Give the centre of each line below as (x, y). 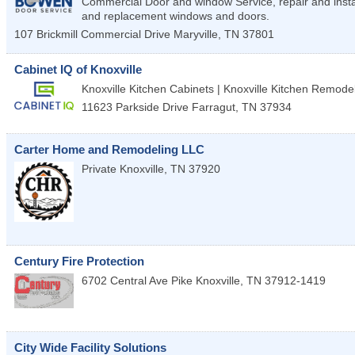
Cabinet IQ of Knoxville (78, 70)
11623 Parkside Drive (135, 107)
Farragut (214, 107)
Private (99, 168)
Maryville (196, 34)
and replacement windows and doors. (176, 16)
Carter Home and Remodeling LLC (109, 149)
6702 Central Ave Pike (137, 280)
